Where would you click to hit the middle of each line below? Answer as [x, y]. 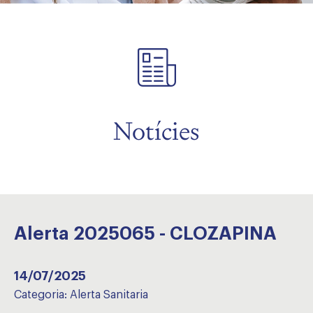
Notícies [156, 131]
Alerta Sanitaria [109, 295]
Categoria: [42, 295]
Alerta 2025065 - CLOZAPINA [145, 234]
